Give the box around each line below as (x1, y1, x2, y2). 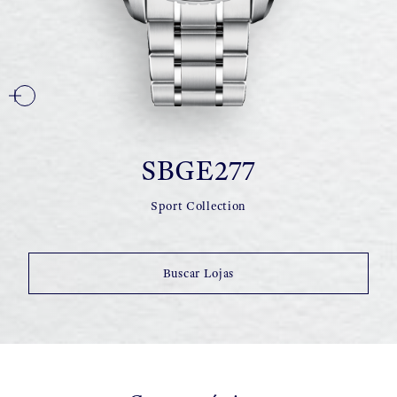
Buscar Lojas (162, 266, 235, 281)
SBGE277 (141, 152, 256, 188)
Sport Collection (150, 198, 247, 214)
